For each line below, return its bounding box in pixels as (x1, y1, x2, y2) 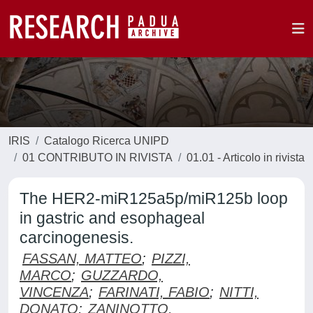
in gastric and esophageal (20, 209, 205, 227)
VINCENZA (20, 284, 89, 300)
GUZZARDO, (81, 268, 163, 283)
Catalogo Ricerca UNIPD (44, 135, 169, 147)
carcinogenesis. (20, 228, 133, 247)
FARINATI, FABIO (99, 284, 210, 300)
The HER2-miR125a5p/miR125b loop (20, 189, 288, 208)
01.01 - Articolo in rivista (187, 152, 305, 163)
